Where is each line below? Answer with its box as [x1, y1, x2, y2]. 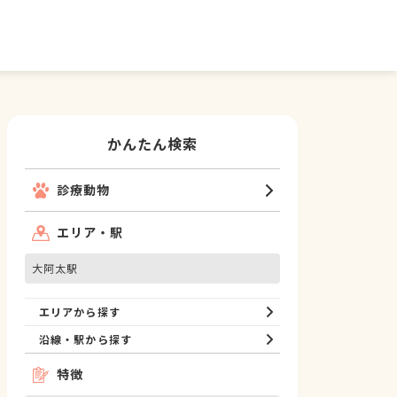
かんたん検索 [106, 133, 198, 154]
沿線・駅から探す [39, 331, 132, 346]
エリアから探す [39, 304, 121, 319]
